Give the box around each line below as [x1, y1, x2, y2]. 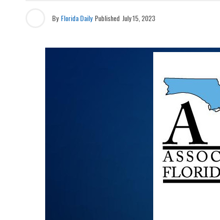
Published [95, 13, 120, 23]
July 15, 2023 [122, 13, 155, 23]
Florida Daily [61, 13, 92, 23]
